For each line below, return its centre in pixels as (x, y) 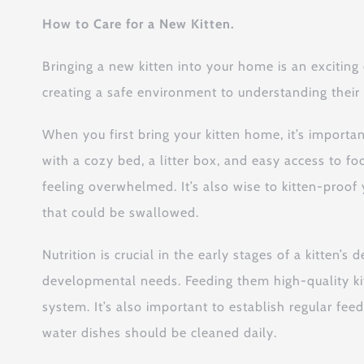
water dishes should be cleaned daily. (160, 333)
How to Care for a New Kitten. (139, 24)
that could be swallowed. (121, 212)
